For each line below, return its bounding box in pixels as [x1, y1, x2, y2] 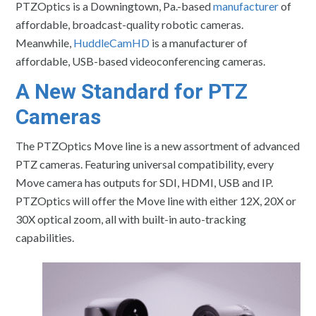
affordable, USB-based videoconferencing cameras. [16, 54, 266, 68]
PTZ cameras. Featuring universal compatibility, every [16, 157, 274, 171]
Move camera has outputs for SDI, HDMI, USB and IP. [16, 175, 274, 189]
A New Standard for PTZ [16, 78, 248, 104]
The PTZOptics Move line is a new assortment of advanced [16, 138, 300, 152]
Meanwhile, [16, 35, 74, 49]
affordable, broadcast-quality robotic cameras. [16, 17, 244, 31]
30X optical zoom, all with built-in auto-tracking [16, 212, 247, 226]
